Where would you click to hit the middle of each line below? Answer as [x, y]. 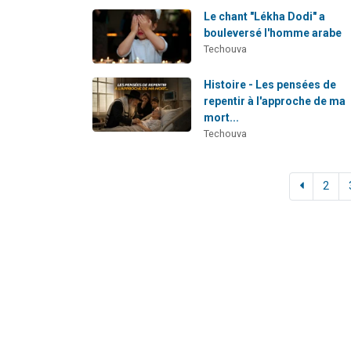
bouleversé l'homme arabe [273, 33]
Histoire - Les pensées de [270, 85]
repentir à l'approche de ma [275, 101]
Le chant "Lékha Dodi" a [265, 16]
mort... [222, 118]
